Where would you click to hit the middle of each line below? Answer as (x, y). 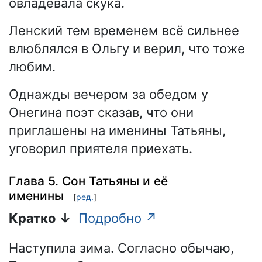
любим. (32, 67)
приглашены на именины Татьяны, (117, 131)
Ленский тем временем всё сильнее (124, 31)
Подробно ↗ (118, 218)
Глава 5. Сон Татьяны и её (88, 181)
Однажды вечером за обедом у (108, 94)
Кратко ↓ (40, 218)
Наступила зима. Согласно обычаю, (121, 248)
